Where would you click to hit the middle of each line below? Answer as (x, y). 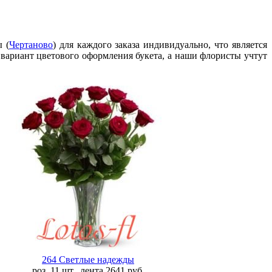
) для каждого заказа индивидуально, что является (160, 45)
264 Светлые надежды (88, 260)
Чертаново (31, 45)
